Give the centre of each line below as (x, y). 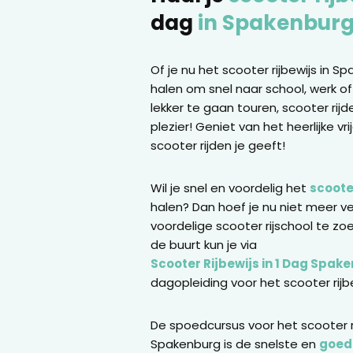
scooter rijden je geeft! (217, 146)
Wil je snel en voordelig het (230, 188)
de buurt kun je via (203, 245)
